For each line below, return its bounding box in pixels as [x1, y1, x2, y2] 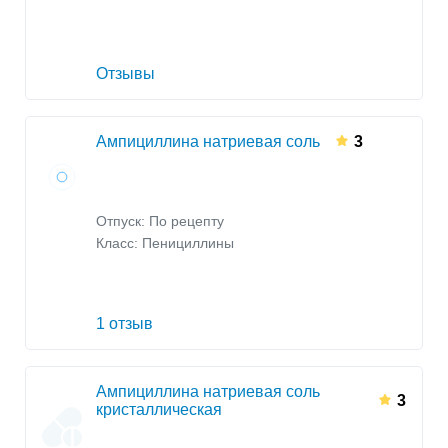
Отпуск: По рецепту [96, 214, 224, 230]
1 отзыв [96, 314, 153, 332]
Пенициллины [142, 236, 234, 252]
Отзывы [96, 64, 155, 82]
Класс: [96, 236, 142, 252]
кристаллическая [96, 400, 222, 418]
